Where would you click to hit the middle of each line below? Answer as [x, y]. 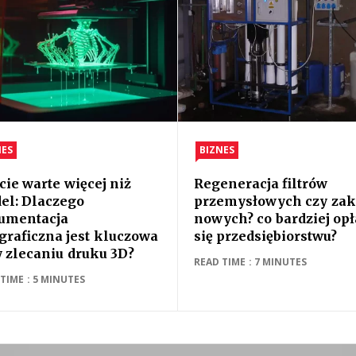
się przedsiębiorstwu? [266, 236]
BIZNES [217, 150]
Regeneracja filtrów [261, 184]
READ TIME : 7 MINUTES [251, 262]
